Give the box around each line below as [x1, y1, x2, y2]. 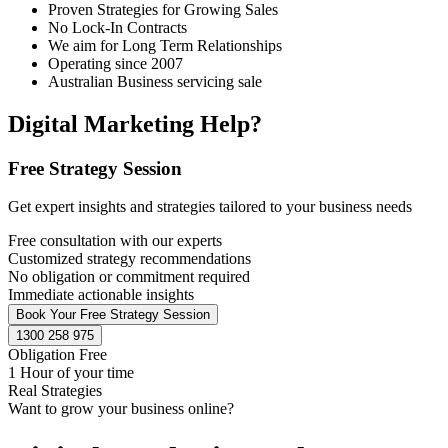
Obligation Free [8, 346, 107, 364]
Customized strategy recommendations [8, 250, 251, 268]
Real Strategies [8, 382, 102, 400]
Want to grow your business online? [8, 400, 234, 418]
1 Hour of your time [8, 364, 134, 382]
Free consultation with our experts [8, 232, 222, 250]
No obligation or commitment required [8, 268, 250, 286]
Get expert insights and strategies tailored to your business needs [8, 198, 412, 216]
